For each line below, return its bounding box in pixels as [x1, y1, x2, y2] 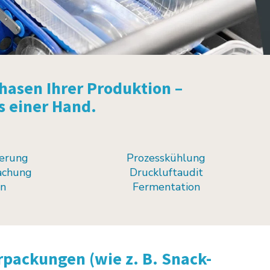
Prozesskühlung [127, 150, 206, 165]
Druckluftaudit [129, 165, 203, 180]
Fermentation [132, 179, 200, 194]
